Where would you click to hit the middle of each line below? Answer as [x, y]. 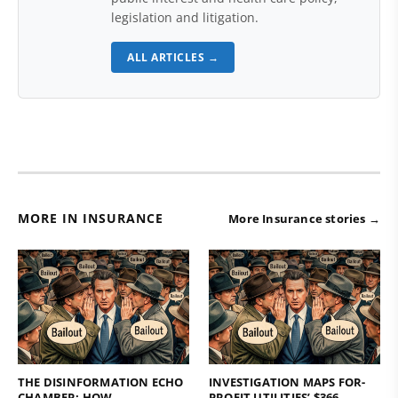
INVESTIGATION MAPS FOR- [287, 382]
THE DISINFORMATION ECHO [101, 382]
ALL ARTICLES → [173, 57]
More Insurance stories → [304, 219]
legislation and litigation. [185, 17]
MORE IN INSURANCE [91, 218]
